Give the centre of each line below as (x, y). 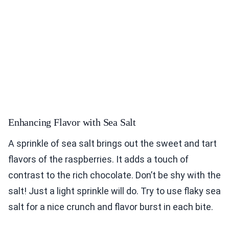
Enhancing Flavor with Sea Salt (72, 122)
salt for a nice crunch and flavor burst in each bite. (111, 207)
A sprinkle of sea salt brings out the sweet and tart (112, 144)
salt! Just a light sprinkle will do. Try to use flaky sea (114, 191)
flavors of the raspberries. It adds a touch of (98, 159)
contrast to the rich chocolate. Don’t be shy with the (114, 175)
